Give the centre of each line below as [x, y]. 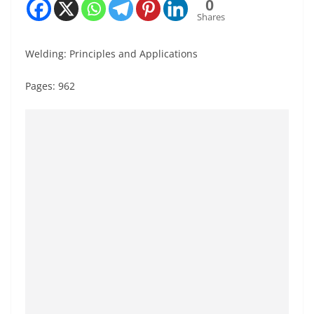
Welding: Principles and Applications [111, 53]
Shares [211, 16]
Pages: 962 [50, 86]
